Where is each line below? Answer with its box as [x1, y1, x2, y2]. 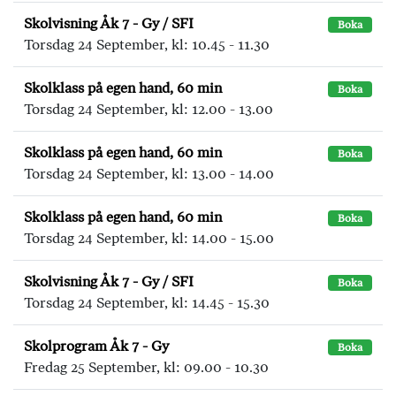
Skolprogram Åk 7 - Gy [24, 338, 169, 354]
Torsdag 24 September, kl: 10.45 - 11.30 [24, 36, 270, 53]
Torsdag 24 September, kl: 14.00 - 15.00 [24, 230, 274, 247]
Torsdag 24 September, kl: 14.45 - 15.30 [24, 294, 270, 311]
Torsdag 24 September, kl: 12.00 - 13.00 [24, 101, 273, 118]
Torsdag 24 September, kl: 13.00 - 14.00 [24, 165, 274, 182]
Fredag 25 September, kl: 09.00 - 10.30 [24, 359, 269, 376]
